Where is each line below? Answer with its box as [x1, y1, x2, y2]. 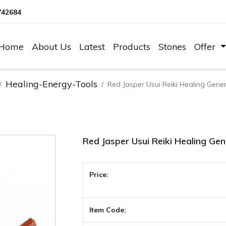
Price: [89, 170, 109, 179]
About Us [32, 41, 72, 52]
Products [113, 41, 151, 52]
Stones [158, 41, 187, 52]
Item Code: [89, 205, 127, 214]
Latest [79, 41, 105, 52]
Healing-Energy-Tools [6, 78, 97, 90]
